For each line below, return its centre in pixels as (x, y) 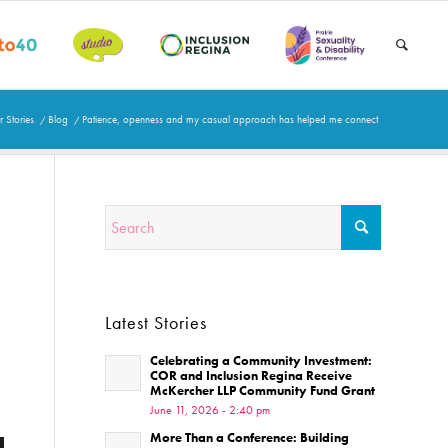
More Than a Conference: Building (250, 437)
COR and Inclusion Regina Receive (251, 375)
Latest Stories (156, 323)
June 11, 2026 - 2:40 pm (210, 410)
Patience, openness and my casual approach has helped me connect (230, 119)
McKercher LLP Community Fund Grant (263, 390)
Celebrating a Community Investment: (261, 360)
